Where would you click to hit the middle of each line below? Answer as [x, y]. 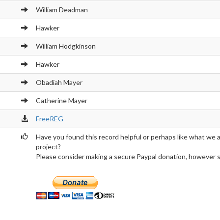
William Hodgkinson [66, 46]
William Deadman [62, 10]
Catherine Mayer [61, 100]
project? [48, 147]
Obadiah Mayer [59, 82]
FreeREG [49, 119]
